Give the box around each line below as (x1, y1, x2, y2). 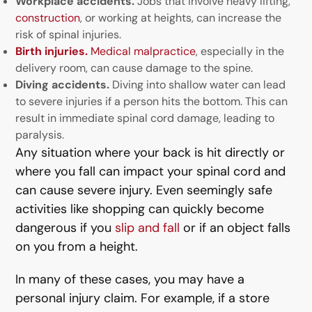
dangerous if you (15, 219, 116, 236)
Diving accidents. (15, 77, 110, 92)
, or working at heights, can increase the (80, 10, 282, 25)
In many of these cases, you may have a (15, 271, 245, 288)
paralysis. (15, 127, 65, 142)
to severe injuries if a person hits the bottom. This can (15, 94, 288, 109)
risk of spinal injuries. (15, 27, 122, 42)
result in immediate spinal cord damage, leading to (15, 111, 275, 125)
